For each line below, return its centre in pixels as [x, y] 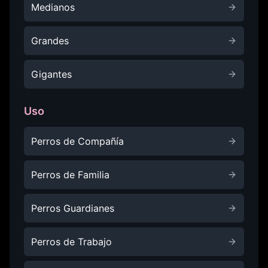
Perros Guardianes [73, 208]
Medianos [53, 7]
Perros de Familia [70, 175]
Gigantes [51, 74]
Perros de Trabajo [71, 242]
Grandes [50, 41]
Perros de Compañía [77, 141]
